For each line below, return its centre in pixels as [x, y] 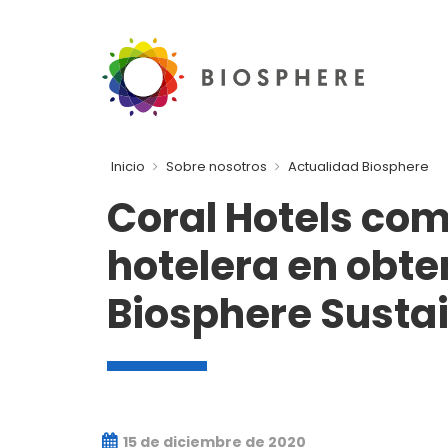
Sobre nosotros [216, 166]
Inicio [128, 166]
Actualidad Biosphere [358, 166]
